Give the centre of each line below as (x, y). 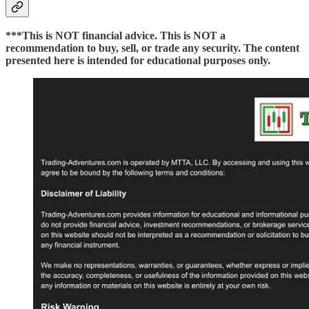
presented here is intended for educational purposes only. (138, 61)
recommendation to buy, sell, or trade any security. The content (152, 48)
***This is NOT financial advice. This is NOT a (116, 36)
